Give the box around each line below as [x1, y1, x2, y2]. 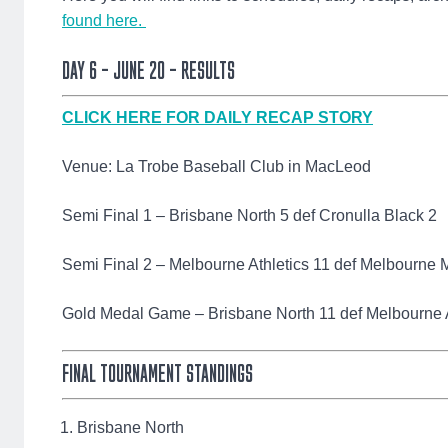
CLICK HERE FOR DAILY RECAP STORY [62, 109, 373, 126]
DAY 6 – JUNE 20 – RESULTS [62, 57, 235, 83]
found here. [62, 12, 146, 29]
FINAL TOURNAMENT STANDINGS [62, 360, 253, 386]
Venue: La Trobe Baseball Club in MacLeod [62, 158, 371, 175]
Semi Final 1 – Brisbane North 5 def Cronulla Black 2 [62, 207, 437, 224]
